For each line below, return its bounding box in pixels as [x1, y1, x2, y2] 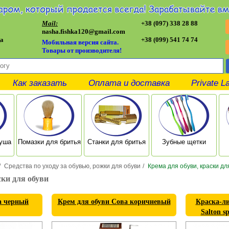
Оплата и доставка [88, 78, 170, 88]
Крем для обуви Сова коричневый [57, 198, 171, 205]
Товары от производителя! [42, 47, 123, 54]
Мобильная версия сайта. [42, 38, 119, 46]
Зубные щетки [162, 138, 206, 146]
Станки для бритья [87, 138, 146, 146]
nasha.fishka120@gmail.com [42, 28, 125, 35]
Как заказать [13, 78, 67, 88]
